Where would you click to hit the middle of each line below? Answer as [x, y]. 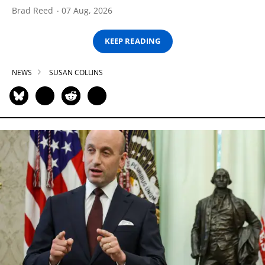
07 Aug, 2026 [87, 10]
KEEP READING [132, 41]
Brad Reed [33, 10]
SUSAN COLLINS [76, 72]
